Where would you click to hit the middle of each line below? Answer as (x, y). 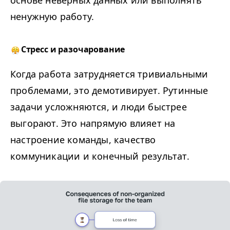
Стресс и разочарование (73, 49)
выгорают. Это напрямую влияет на (93, 123)
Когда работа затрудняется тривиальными (109, 74)
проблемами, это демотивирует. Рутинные (109, 90)
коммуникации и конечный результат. (100, 156)
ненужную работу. (52, 16)
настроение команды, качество (83, 140)
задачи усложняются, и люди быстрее (99, 107)
